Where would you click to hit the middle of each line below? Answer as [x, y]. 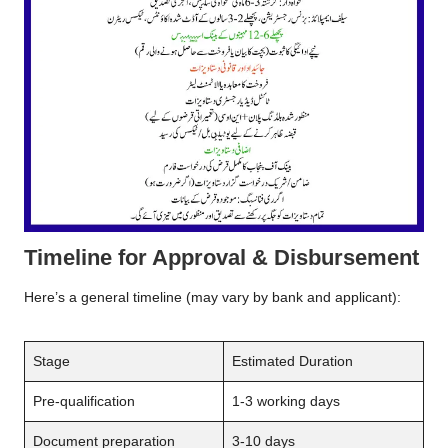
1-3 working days [286, 401]
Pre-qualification [84, 401]
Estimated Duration [292, 361]
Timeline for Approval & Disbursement [221, 258]
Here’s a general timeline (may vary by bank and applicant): [212, 297]
